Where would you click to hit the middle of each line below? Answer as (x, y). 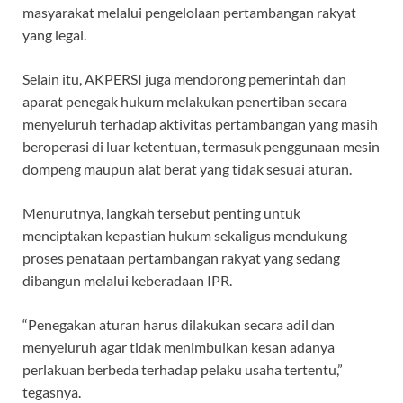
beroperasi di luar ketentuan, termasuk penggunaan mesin (201, 147)
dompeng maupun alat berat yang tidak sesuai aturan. (187, 169)
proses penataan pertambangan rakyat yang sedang (181, 258)
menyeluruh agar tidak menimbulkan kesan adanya (179, 347)
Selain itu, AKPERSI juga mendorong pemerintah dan (184, 79)
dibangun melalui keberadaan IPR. (127, 281)
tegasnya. (52, 392)
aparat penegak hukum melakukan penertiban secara (185, 102)
